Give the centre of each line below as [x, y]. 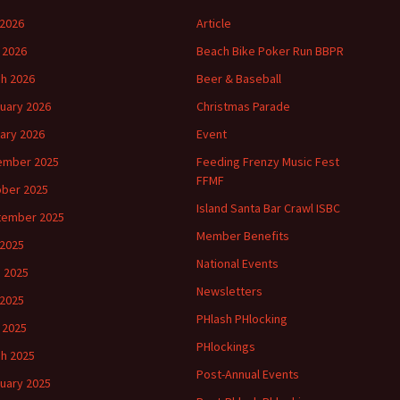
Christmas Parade [243, 106]
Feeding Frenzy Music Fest [268, 162]
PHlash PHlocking [242, 319]
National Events [237, 263]
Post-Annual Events [248, 374]
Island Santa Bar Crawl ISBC [268, 208]
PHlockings [226, 346]
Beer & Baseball [239, 79]
